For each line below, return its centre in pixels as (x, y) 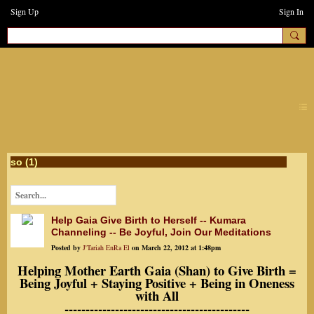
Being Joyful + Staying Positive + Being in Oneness (157, 283)
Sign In (291, 11)
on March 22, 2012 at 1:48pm (175, 248)
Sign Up (25, 11)
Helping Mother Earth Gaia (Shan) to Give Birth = (157, 271)
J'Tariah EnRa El (106, 248)
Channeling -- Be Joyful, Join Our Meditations (161, 232)
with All (157, 296)
